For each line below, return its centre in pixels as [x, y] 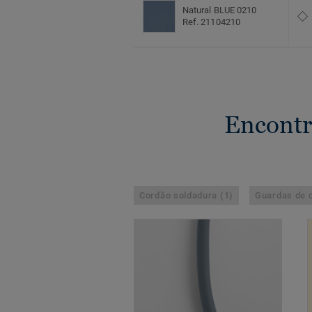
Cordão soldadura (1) [186, 196]
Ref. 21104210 [211, 22]
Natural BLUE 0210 [220, 10]
